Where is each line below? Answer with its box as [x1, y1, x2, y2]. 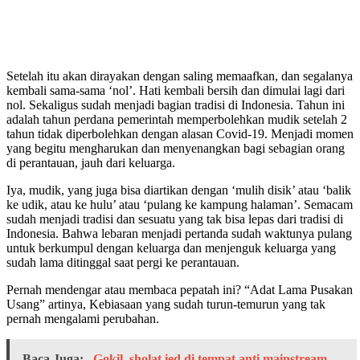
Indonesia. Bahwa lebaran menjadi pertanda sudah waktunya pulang [6, 227, 352, 241]
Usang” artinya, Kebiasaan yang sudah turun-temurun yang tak [6, 297, 325, 312]
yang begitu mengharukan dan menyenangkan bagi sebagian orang [6, 141, 345, 156]
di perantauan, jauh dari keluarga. [6, 156, 175, 170]
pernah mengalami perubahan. [6, 312, 159, 326]
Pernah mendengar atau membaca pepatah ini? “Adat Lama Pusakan [6, 283, 353, 297]
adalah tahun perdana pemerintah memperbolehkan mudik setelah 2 [6, 112, 347, 127]
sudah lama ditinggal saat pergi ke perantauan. [6, 256, 239, 270]
